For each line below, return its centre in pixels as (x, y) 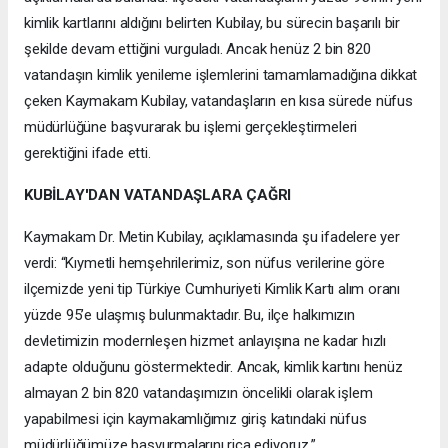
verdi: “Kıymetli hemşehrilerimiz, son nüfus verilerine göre (204, 262)
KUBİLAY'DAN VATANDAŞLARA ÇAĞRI (158, 194)
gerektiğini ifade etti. (87, 152)
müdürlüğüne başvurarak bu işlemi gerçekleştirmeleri (191, 126)
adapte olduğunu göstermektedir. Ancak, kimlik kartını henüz (213, 366)
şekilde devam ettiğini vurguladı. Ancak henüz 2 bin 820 (197, 48)
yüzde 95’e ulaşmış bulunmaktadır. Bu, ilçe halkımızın (189, 314)
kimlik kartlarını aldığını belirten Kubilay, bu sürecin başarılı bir (212, 22)
